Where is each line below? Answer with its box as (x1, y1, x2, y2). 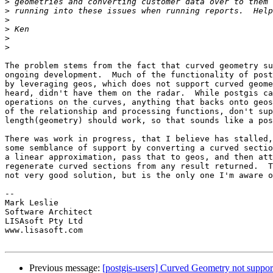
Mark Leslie (5, 198, 58, 208)
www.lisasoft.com (5, 225, 83, 235)
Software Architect (5, 207, 93, 217)
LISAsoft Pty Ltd (5, 216, 83, 226)
